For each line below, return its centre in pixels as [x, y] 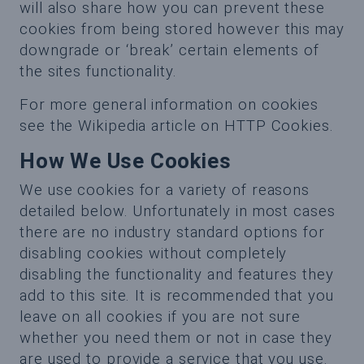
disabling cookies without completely [154, 253]
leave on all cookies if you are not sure [160, 317]
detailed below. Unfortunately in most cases [178, 211]
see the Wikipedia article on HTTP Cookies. [177, 126]
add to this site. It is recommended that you [177, 296]
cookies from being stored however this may [182, 29]
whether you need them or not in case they [176, 338]
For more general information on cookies [169, 105]
